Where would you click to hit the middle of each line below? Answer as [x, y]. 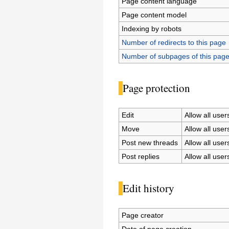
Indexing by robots [152, 28]
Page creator [143, 215]
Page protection [156, 88]
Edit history [148, 188]
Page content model [154, 15]
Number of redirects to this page [174, 42]
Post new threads [150, 142]
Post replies [141, 156]
